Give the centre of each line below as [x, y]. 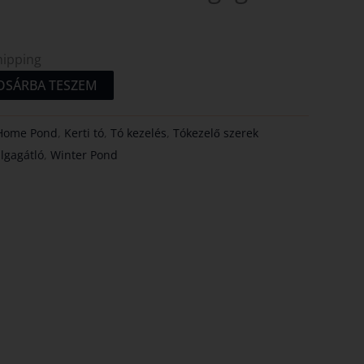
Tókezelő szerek [216, 133]
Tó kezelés [139, 133]
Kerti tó [84, 133]
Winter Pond [84, 155]
